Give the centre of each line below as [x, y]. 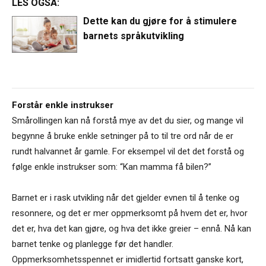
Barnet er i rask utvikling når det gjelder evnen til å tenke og [126, 198]
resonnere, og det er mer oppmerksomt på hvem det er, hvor [130, 213]
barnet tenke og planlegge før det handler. [93, 244]
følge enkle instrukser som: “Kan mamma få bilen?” [112, 167]
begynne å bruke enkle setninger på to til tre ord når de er [123, 136]
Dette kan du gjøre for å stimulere [160, 21]
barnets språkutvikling [134, 36]
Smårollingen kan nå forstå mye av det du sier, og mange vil [128, 121]
